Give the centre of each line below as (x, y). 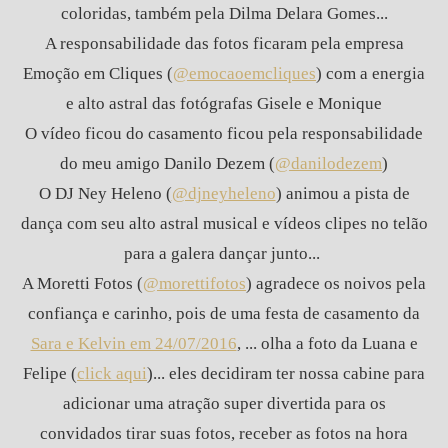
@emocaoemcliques (244, 74)
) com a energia (370, 74)
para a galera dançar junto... (224, 254)
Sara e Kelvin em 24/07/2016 (133, 344)
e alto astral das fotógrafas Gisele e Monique (224, 104)
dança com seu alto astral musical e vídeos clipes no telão (224, 224)
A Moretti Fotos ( (82, 284)
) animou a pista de (342, 194)
